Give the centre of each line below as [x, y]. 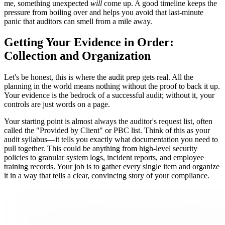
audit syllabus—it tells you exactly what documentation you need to [111, 140]
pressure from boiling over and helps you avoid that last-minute [104, 12]
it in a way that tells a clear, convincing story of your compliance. [107, 176]
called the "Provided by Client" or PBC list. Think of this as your [107, 131]
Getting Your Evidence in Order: [89, 42]
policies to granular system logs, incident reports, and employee [104, 158]
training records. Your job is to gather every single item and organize [112, 167]
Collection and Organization [77, 56]
